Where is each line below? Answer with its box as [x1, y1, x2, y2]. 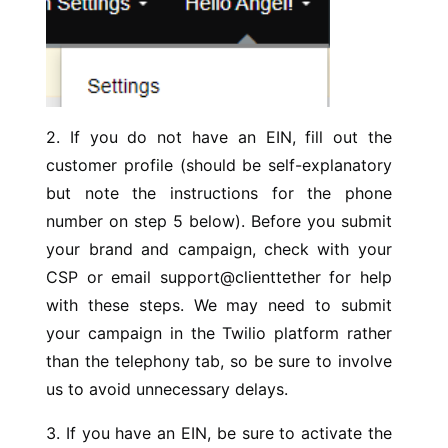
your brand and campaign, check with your [46, 239, 392, 260]
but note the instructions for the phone [46, 183, 392, 204]
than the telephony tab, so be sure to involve [46, 351, 392, 372]
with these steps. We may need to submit [46, 295, 392, 316]
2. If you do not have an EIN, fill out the [46, 127, 392, 148]
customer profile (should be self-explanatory [46, 155, 392, 176]
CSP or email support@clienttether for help [46, 267, 392, 288]
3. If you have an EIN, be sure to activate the [46, 423, 392, 444]
